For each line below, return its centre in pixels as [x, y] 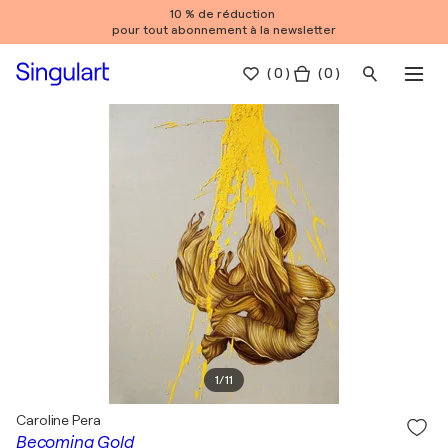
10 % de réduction [224, 14]
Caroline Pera [58, 420]
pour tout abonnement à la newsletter [224, 30]
